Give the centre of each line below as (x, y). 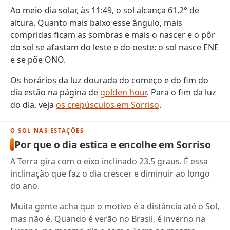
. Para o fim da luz (182, 93)
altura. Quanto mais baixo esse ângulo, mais (97, 23)
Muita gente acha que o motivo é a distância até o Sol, (115, 207)
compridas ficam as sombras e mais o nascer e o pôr (113, 35)
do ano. (25, 186)
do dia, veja (33, 105)
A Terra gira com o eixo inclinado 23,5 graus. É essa (109, 161)
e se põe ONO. (38, 60)
